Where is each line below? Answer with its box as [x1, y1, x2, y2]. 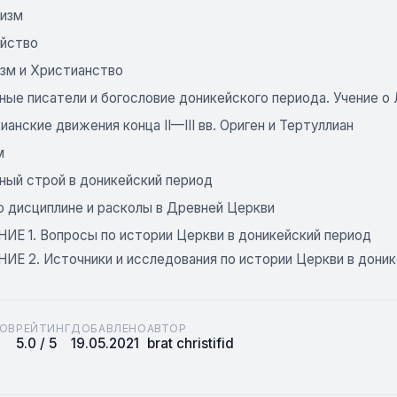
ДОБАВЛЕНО [71, 322, 147, 335]
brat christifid [146, 335, 234, 352]
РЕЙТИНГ [16, 322, 72, 335]
